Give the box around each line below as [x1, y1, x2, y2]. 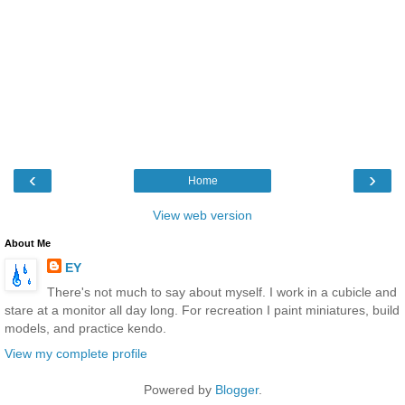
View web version [153, 208, 252, 223]
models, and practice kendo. [5, 321, 166, 336]
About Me [5, 238, 51, 250]
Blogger [214, 381, 259, 397]
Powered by [143, 381, 215, 397]
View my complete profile [5, 345, 147, 361]
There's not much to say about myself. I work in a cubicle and [46, 285, 397, 300]
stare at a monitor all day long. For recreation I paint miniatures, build [5, 303, 400, 318]
